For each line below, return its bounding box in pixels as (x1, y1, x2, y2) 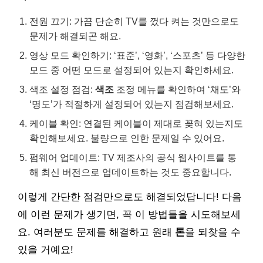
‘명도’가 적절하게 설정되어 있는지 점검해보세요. (29, 99, 234, 109)
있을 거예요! (18, 244, 73, 255)
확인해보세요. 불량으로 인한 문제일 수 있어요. (29, 133, 224, 143)
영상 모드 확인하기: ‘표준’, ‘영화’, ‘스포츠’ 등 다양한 (29, 50, 245, 60)
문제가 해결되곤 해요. (29, 31, 121, 41)
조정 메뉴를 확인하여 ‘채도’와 (114, 84, 241, 95)
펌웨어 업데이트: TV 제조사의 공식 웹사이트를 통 (29, 152, 237, 163)
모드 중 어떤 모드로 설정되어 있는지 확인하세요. (29, 65, 234, 75)
